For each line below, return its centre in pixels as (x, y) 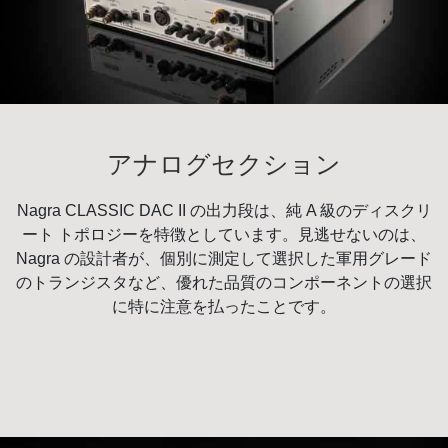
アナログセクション (224, 163)
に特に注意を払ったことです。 (224, 306)
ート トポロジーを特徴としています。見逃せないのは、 (224, 234)
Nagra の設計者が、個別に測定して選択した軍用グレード (224, 258)
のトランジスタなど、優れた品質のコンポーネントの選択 (224, 282)
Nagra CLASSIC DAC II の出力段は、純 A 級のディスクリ (224, 210)
